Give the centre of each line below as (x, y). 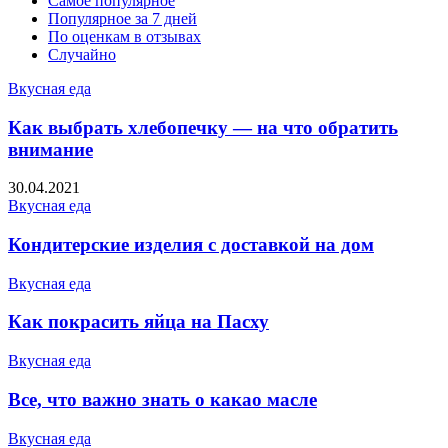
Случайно (82, 54)
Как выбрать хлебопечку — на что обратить (203, 127)
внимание (50, 149)
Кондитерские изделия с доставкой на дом (191, 245)
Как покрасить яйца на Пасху (138, 322)
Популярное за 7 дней (122, 18)
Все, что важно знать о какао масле (162, 399)
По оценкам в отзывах (124, 36)
